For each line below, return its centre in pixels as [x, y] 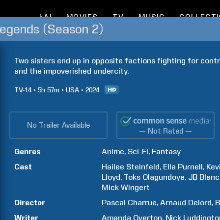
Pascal [114, 203]
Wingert [136, 187]
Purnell [191, 167]
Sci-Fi [138, 151]
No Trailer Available [58, 125]
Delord [200, 203]
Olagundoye [164, 177]
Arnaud [173, 203]
